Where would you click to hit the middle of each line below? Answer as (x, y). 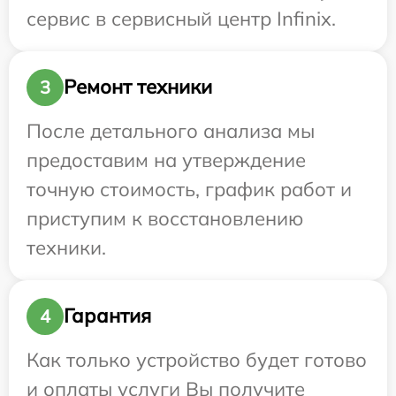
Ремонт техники (138, 87)
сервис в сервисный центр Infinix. (181, 18)
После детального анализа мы (171, 130)
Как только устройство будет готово (197, 359)
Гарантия (107, 316)
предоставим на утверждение (166, 160)
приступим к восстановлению (165, 218)
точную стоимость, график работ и (189, 189)
